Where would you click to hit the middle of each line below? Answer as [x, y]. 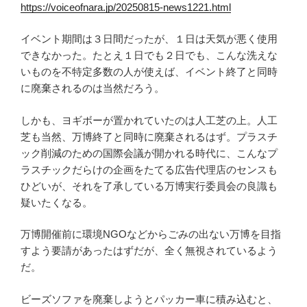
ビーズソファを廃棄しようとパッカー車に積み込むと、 [149, 299]
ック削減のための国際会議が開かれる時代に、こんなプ [149, 153]
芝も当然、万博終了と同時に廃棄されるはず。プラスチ [149, 136]
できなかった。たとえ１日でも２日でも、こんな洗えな [149, 56]
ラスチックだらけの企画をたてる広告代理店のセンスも [149, 169]
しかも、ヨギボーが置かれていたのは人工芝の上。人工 [149, 120]
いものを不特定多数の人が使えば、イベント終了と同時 [149, 72]
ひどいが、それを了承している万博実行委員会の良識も [149, 186]
